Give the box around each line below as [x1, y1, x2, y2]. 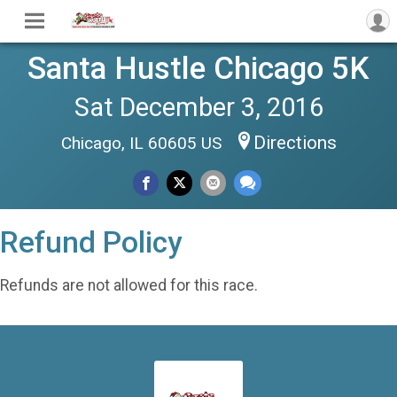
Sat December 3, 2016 [74, 92, 323, 122]
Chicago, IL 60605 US [60, 133, 226, 153]
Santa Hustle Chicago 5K [27, 50, 370, 87]
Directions [253, 132, 337, 153]
